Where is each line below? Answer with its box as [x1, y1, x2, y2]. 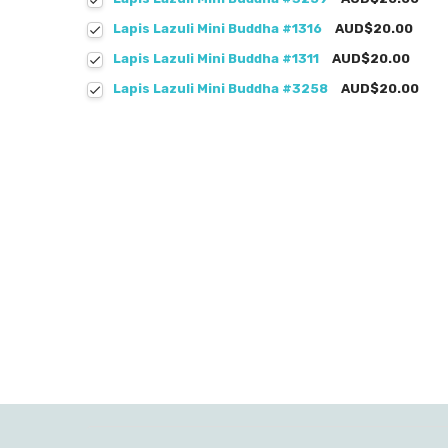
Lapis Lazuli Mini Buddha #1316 [112, 20, 322, 36]
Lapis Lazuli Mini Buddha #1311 [112, 50, 319, 66]
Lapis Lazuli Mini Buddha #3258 [112, 80, 328, 96]
